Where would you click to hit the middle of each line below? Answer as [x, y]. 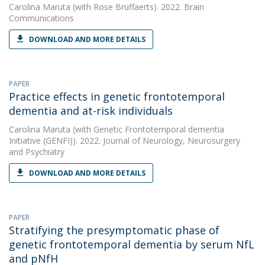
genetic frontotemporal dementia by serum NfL [132, 244]
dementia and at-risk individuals [91, 111]
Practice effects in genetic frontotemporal [117, 96]
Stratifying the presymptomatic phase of [114, 230]
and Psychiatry [37, 152]
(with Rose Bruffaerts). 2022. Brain [137, 7]
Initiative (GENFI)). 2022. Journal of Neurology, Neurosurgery [125, 140]
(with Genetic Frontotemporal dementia [147, 129]
